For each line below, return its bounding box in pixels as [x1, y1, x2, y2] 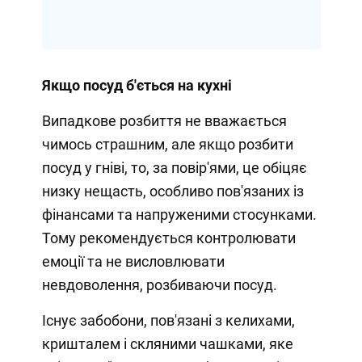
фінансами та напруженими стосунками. [41, 205, 317, 223]
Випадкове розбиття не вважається [41, 112, 287, 129]
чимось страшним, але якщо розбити [41, 135, 293, 153]
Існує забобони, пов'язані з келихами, [41, 311, 295, 329]
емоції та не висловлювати [41, 252, 225, 270]
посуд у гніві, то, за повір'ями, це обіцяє [41, 158, 307, 176]
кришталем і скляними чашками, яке [41, 335, 293, 352]
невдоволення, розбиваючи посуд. [41, 276, 277, 293]
